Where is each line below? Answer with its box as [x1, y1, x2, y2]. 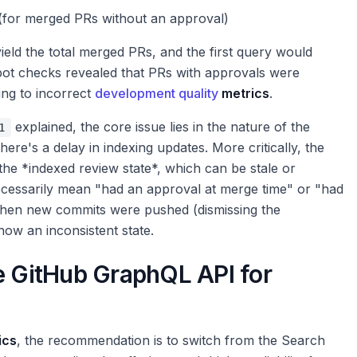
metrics [218, 85, 269, 102]
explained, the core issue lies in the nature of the [11, 119, 310, 135]
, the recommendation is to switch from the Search [17, 332, 325, 349]
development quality [95, 85, 218, 102]
